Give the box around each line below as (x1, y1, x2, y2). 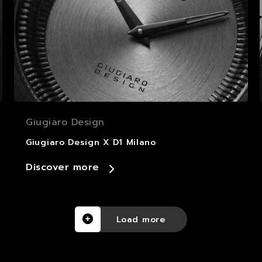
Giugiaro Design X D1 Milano (26, 136, 156, 149)
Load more (116, 213, 166, 226)
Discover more (26, 160, 99, 174)
